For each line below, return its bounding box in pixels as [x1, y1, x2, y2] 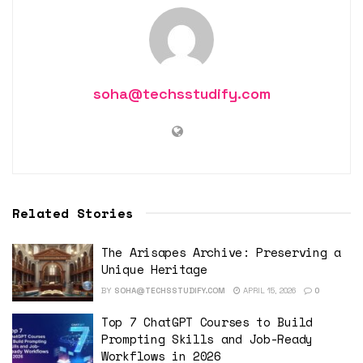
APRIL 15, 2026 [241, 284, 296, 296]
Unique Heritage [101, 259, 207, 278]
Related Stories [12, 203, 134, 223]
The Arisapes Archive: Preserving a [101, 242, 341, 261]
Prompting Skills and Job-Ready [101, 330, 313, 348]
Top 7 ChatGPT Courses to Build [101, 313, 313, 331]
